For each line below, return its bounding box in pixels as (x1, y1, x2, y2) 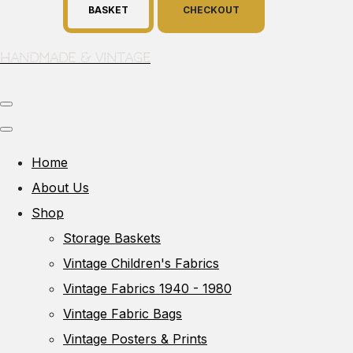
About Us (32, 179, 89, 195)
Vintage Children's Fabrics (63, 255, 219, 271)
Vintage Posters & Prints (63, 330, 207, 347)
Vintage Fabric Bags (63, 305, 182, 321)
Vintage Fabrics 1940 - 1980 (63, 280, 232, 296)
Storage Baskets (63, 229, 161, 246)
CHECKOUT (183, 3, 240, 16)
